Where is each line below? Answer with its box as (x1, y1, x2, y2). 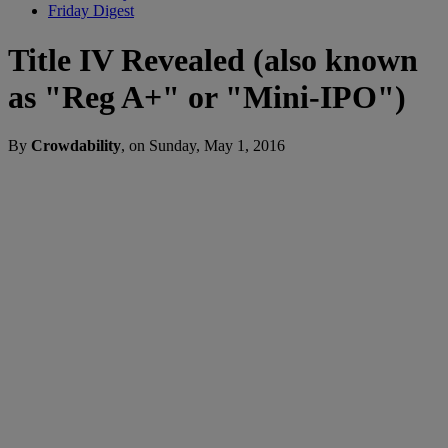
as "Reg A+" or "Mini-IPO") (8, 78, 406, 115)
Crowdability (31, 137, 121, 155)
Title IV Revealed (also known (8, 41, 418, 78)
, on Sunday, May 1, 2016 (121, 137, 285, 155)
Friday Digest (48, 2, 134, 20)
